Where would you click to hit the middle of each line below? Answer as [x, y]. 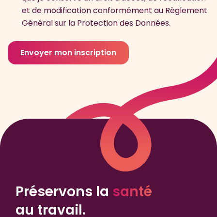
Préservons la [64, 192]
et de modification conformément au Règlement [115, 11]
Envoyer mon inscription [68, 53]
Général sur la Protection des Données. [96, 23]
